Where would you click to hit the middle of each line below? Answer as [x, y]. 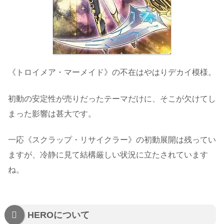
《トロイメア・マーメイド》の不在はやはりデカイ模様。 [112, 72]
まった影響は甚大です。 [52, 113]
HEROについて [58, 215]
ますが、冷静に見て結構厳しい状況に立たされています [108, 155]
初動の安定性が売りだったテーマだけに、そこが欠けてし [112, 98]
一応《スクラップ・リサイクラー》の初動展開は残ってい [112, 140]
